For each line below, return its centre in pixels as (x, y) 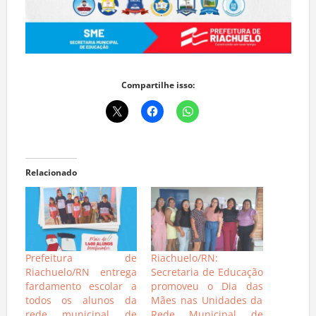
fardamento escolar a (81, 289)
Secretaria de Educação (207, 275)
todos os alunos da (81, 303)
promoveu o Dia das (207, 289)
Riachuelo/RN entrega (81, 275)
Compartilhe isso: (158, 89)
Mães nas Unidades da (207, 303)
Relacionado (51, 176)
